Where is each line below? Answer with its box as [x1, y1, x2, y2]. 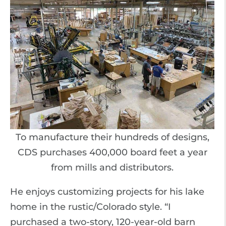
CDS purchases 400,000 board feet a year [17, 146, 207, 158]
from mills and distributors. [51, 161, 174, 173]
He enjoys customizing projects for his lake [10, 186, 204, 197]
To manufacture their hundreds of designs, [15, 131, 209, 143]
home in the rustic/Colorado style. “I [10, 201, 171, 212]
